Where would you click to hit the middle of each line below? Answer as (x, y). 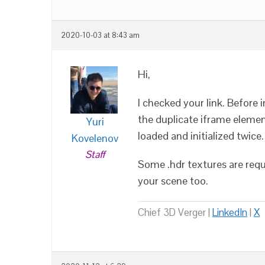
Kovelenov (95, 138)
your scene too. (173, 180)
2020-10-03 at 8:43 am (100, 35)
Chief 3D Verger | (175, 212)
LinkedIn (230, 212)
